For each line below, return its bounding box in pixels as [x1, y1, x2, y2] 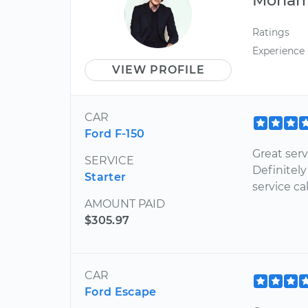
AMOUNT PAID [85, 197, 165, 210]
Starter [85, 170, 126, 184]
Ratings [252, 25, 290, 38]
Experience [252, 44, 305, 57]
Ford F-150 [85, 126, 145, 140]
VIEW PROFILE [111, 63, 205, 76]
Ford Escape [85, 285, 157, 298]
